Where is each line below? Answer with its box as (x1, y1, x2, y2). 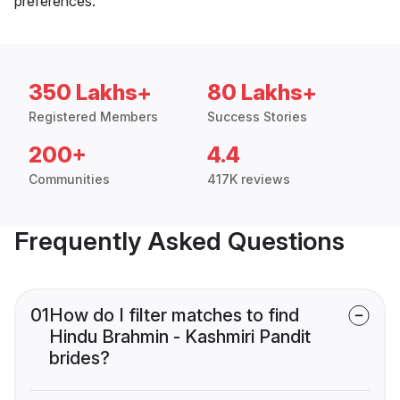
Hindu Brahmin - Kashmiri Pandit (49, 325, 311, 347)
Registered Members (29, 108, 158, 124)
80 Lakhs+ (207, 79, 317, 105)
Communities (29, 171, 110, 187)
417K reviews (207, 171, 290, 187)
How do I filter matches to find (49, 304, 299, 326)
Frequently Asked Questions (14, 225, 345, 256)
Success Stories (207, 108, 307, 124)
